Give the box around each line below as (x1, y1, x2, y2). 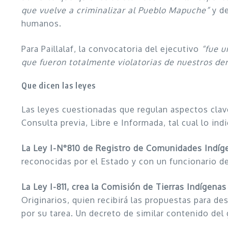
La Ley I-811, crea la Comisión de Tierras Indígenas (21, 181, 226, 192)
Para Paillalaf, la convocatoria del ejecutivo (21, 43, 202, 54)
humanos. (21, 18, 62, 28)
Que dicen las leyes (21, 80, 96, 91)
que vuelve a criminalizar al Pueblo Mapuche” (21, 5, 210, 15)
